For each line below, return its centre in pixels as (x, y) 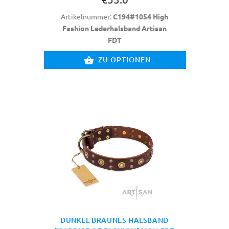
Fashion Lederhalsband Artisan (114, 28)
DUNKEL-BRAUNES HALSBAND (114, 220)
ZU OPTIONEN (124, 60)
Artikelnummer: (87, 17)
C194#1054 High (141, 17)
